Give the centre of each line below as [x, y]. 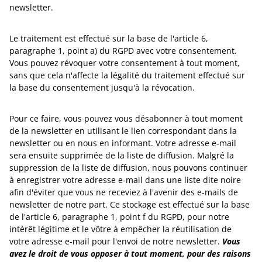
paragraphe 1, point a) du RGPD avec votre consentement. [123, 51]
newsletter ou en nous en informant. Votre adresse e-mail [123, 143]
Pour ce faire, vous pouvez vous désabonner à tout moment [126, 118]
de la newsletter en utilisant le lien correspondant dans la [123, 131]
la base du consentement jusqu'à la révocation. [102, 87]
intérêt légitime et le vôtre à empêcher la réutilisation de [120, 229]
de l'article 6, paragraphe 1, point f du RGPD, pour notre [119, 217]
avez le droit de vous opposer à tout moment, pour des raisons [130, 254]
